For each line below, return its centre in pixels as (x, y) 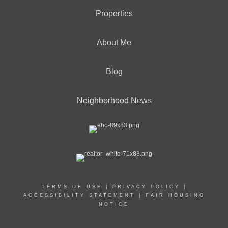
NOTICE (114, 204)
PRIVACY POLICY (146, 187)
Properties (114, 13)
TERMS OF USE (72, 187)
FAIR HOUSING (175, 195)
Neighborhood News (114, 101)
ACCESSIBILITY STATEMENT (79, 195)
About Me (114, 42)
